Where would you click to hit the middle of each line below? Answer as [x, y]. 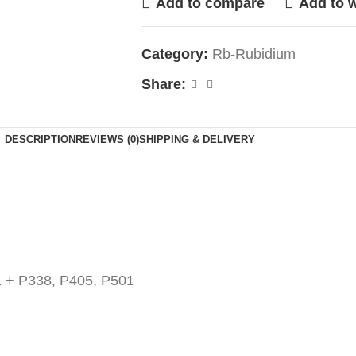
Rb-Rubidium [253, 54]
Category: [174, 54]
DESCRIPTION [40, 139]
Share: [163, 84]
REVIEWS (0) [107, 139]
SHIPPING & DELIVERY [197, 139]
